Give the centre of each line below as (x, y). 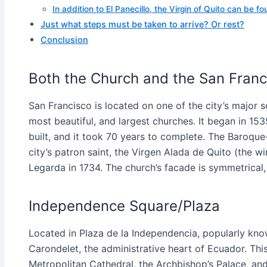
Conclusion (64, 39)
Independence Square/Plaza (124, 206)
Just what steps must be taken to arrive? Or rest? (142, 24)
